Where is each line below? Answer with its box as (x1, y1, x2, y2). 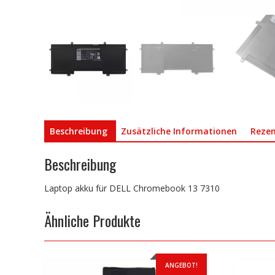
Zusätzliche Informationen (121, 125, 237, 137)
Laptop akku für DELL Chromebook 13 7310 (44, 182, 220, 195)
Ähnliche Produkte (44, 209, 141, 232)
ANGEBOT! (165, 261, 198, 270)
